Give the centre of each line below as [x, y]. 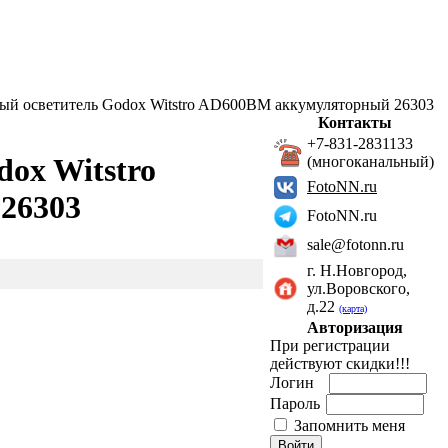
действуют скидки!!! [340, 363]
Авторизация [355, 327]
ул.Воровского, [358, 288]
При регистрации [330, 345]
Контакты [355, 122]
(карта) [353, 308]
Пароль [297, 403]
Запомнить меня [349, 425]
